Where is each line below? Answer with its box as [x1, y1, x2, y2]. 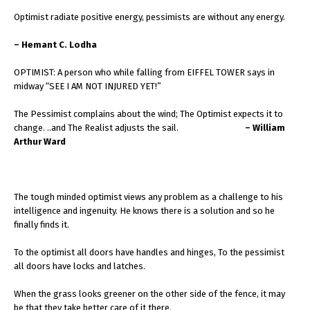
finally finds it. [14, 219, 69, 230]
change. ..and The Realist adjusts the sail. [14, 122, 245, 133]
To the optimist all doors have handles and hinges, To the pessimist [14, 247, 284, 257]
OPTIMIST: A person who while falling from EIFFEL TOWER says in [14, 67, 275, 77]
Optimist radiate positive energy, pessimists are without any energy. [14, 12, 285, 22]
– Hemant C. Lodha [14, 39, 97, 50]
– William [245, 122, 285, 133]
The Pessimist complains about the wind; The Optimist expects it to [14, 109, 283, 119]
